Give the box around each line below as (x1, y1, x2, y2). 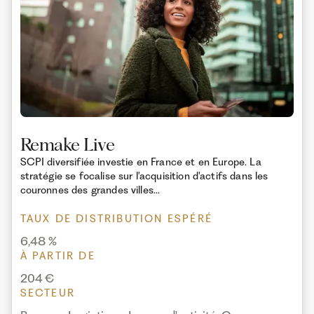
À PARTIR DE (20, 250, 95, 262)
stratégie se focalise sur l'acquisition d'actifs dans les (20, 169, 268, 182)
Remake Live (20, 133, 115, 155)
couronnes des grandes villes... (20, 183, 161, 196)
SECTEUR (20, 286, 75, 299)
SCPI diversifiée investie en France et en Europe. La (20, 155, 261, 168)
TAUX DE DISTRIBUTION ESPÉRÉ (20, 212, 213, 226)
